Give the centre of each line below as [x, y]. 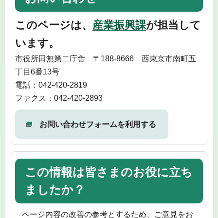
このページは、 [54, 25]
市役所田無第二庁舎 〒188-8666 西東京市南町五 [106, 59]
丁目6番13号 [37, 72]
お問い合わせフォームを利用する [98, 125]
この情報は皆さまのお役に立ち [109, 172]
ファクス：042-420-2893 [59, 98]
